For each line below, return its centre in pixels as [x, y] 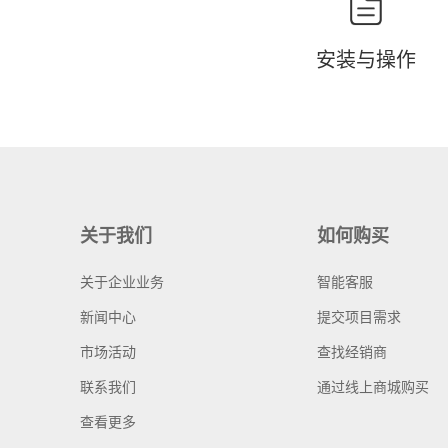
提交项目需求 [358, 316]
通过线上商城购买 [372, 386]
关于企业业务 [122, 281]
